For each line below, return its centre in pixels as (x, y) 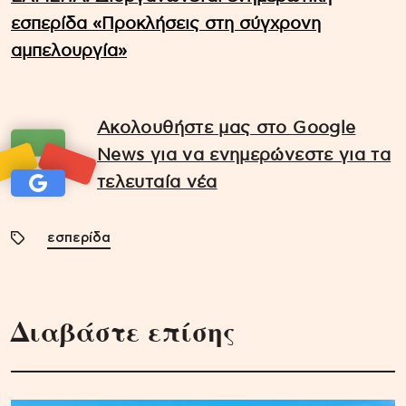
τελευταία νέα (157, 183)
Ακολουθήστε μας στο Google (227, 129)
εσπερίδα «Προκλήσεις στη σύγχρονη (166, 24)
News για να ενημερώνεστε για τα (244, 156)
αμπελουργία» (69, 52)
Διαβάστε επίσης (123, 331)
